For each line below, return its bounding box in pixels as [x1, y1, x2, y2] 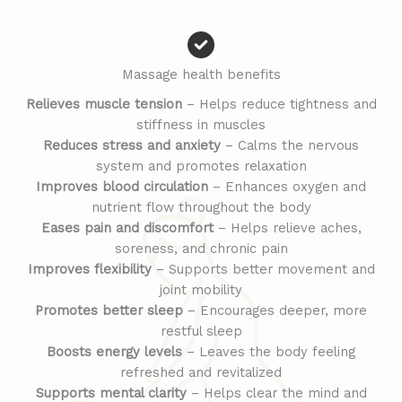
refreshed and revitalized [120, 363, 282, 380]
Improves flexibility [27, 260, 152, 277]
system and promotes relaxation [95, 157, 307, 174]
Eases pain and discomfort [40, 219, 214, 236]
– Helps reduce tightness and [181, 95, 377, 112]
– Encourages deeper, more [183, 301, 367, 319]
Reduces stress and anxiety [43, 136, 221, 153]
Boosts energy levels [47, 343, 182, 360]
